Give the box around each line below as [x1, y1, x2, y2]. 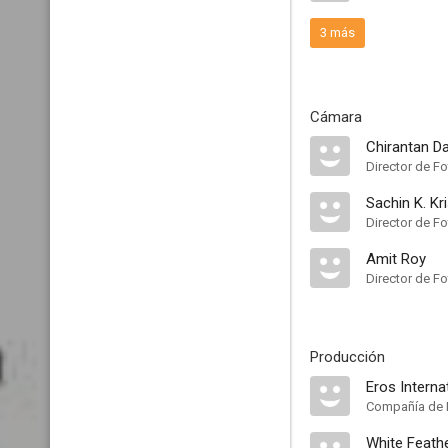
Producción [310, 348, 385, 366]
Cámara [310, 108, 362, 126]
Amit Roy [366, 250, 426, 268]
